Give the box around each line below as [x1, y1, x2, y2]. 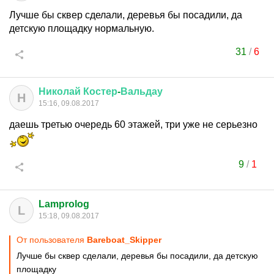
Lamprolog [39, 199, 89, 209]
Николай [39, 86, 81, 97]
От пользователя [17, 235, 87, 245]
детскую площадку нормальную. [9, 23, 154, 34]
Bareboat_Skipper [87, 235, 161, 245]
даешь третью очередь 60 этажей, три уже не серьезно [9, 119, 257, 130]
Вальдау [120, 86, 163, 97]
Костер [83, 86, 117, 97]
